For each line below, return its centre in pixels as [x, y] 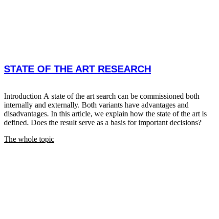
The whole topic [29, 139]
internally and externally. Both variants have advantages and [96, 105]
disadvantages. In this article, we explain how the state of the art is [105, 113]
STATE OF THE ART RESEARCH [77, 69]
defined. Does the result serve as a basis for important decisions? [104, 122]
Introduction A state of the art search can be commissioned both [102, 96]
